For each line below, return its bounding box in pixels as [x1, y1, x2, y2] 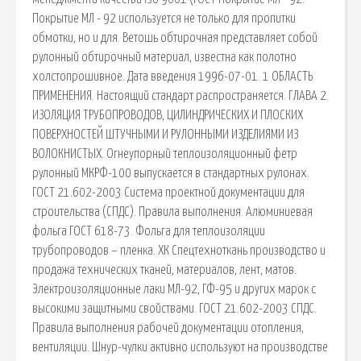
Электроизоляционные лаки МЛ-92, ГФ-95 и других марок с [32, 282, 316, 296]
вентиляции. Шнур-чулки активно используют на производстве [32, 340, 328, 354]
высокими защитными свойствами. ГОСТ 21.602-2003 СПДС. [32, 301, 317, 315]
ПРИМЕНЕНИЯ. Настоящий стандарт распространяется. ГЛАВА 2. [32, 89, 329, 102]
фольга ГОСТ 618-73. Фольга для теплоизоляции [32, 224, 265, 238]
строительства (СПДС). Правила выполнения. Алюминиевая [32, 205, 313, 218]
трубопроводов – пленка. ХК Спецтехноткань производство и [32, 243, 326, 257]
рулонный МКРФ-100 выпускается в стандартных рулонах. [32, 166, 309, 180]
